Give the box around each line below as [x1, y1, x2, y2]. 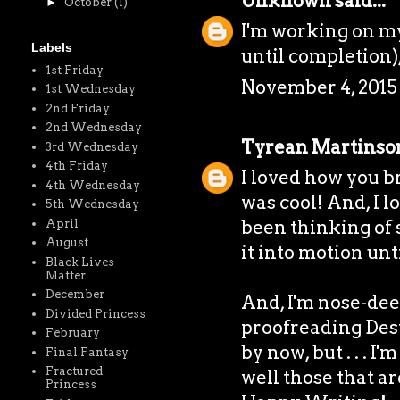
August [46, 236, 89, 250]
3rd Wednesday [46, 139, 139, 154]
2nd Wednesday [46, 121, 143, 135]
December [46, 287, 105, 302]
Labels [31, 39, 72, 54]
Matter [46, 268, 87, 282]
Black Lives [46, 254, 115, 269]
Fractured [46, 364, 104, 379]
